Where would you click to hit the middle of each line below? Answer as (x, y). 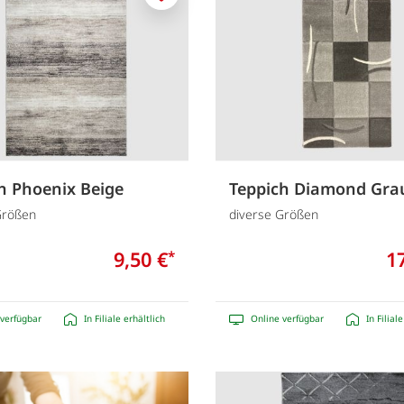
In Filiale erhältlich (124, 319)
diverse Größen (274, 215)
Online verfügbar (287, 319)
